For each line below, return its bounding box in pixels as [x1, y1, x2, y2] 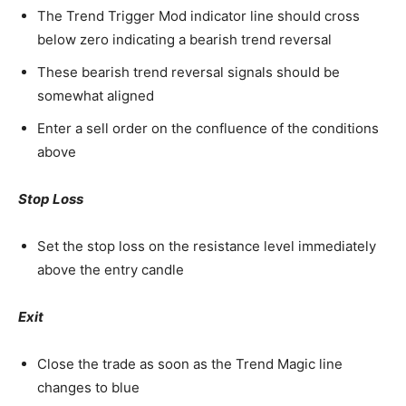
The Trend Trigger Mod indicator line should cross [37, 6, 360, 24]
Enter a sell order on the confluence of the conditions [37, 119, 379, 137]
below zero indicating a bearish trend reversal [37, 30, 332, 48]
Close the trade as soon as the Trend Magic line [37, 354, 343, 372]
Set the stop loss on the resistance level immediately [37, 237, 376, 255]
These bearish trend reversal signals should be [37, 63, 340, 81]
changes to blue [37, 378, 140, 396]
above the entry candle [37, 260, 184, 278]
